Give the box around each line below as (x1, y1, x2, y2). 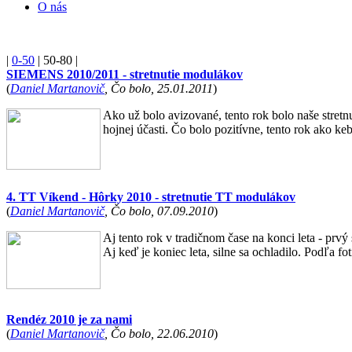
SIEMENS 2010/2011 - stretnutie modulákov (6, 68, 243, 81)
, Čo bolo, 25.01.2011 (104, 82, 213, 95)
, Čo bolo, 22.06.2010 (104, 327, 214, 340)
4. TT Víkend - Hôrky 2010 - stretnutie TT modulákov (6, 190, 295, 203)
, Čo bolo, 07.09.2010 (104, 204, 214, 218)
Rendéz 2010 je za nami (6, 313, 132, 326)
